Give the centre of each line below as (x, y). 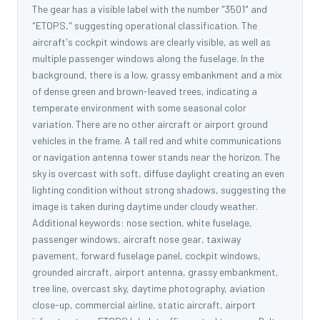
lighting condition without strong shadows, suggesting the (159, 190)
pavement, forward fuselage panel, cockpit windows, (146, 255)
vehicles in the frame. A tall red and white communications (157, 140)
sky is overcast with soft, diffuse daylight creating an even (158, 173)
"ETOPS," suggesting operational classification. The (145, 25)
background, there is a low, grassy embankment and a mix (157, 75)
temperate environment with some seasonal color (139, 107)
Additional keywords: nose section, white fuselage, (142, 222)
